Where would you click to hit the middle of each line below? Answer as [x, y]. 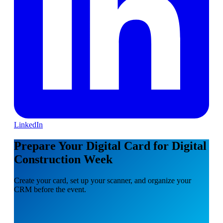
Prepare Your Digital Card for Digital [110, 146]
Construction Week [63, 159]
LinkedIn [28, 124]
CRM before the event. [50, 189]
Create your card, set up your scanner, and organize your [103, 180]
